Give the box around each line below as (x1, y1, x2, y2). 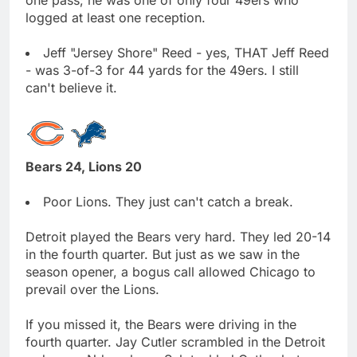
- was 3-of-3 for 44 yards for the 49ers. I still (25, 61, 299, 78)
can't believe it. (25, 79, 117, 96)
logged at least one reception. (25, 9, 206, 25)
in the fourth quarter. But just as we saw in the (25, 245, 300, 262)
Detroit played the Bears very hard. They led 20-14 (25, 228, 331, 245)
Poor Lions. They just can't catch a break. (43, 193, 293, 210)
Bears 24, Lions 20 (25, 158, 142, 175)
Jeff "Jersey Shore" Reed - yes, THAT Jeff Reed (43, 44, 329, 61)
